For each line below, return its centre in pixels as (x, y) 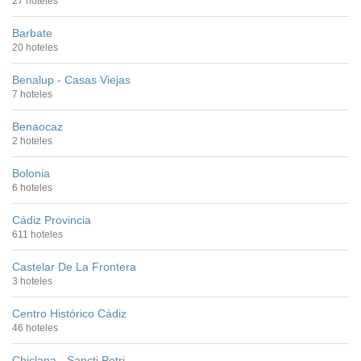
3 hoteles (32, 281)
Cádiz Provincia (52, 220)
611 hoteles (37, 234)
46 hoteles (35, 328)
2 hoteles (32, 141)
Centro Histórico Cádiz (69, 313)
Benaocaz (37, 126)
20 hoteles (35, 47)
